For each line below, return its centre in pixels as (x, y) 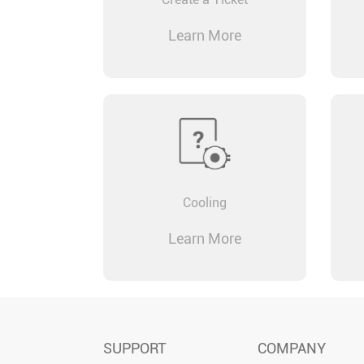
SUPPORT (135, 348)
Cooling (205, 203)
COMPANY (291, 348)
